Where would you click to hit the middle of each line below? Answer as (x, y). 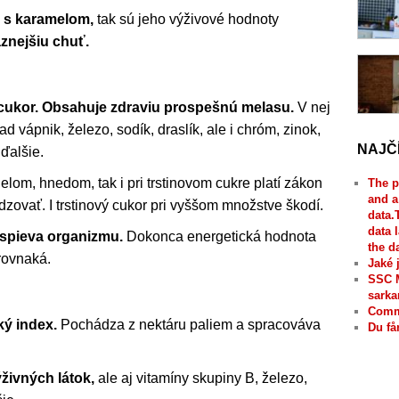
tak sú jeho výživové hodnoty (186, 19)
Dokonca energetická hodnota (220, 236)
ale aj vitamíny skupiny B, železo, (201, 378)
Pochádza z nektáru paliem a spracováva (189, 324)
